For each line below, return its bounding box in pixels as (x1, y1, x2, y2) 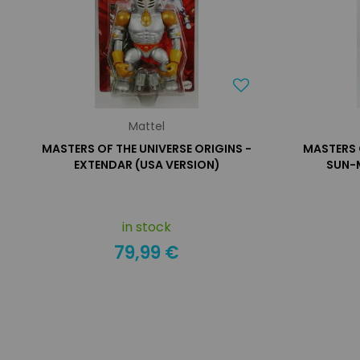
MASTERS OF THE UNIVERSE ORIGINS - (42, 141, 252, 157)
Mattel (129, 118, 166, 134)
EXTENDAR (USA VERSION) (73, 157, 220, 173)
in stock (122, 218, 172, 236)
